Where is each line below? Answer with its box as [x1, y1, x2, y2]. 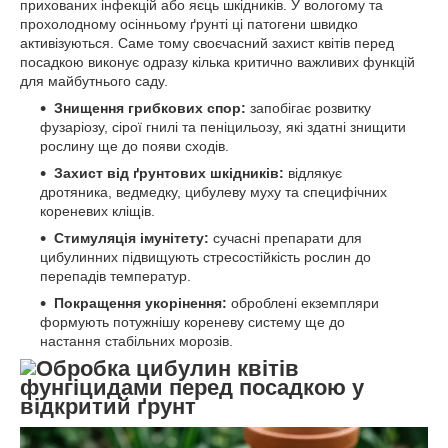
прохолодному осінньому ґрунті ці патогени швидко [20, 15, 358, 32]
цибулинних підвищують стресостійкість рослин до [40, 248, 371, 265]
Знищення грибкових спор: [54, 99, 246, 116]
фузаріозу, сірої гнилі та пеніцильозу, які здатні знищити [40, 118, 406, 135]
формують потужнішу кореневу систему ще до [40, 313, 345, 330]
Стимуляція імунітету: [54, 229, 209, 246]
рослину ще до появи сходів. [40, 137, 229, 154]
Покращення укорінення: [54, 294, 227, 311]
